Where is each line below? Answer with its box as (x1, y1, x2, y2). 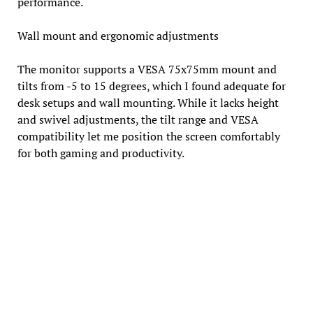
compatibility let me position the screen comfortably (17, 128, 280, 144)
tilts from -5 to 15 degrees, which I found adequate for (17, 78, 286, 94)
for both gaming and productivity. (17, 145, 184, 161)
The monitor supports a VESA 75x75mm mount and (17, 61, 277, 77)
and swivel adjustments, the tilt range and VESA (17, 111, 259, 127)
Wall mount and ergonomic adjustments (17, 27, 219, 43)
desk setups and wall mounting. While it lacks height (17, 94, 279, 110)
